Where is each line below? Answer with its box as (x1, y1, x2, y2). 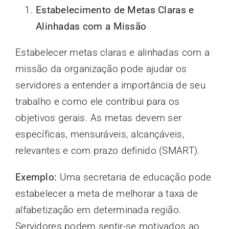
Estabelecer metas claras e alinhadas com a (15, 46, 210, 58)
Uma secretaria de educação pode (57, 171, 212, 183)
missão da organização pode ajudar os (15, 62, 187, 75)
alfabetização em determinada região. (15, 203, 182, 216)
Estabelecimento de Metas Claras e (35, 4, 194, 16)
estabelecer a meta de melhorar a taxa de (15, 187, 198, 199)
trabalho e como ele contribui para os (15, 95, 180, 107)
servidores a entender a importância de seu (15, 79, 205, 91)
